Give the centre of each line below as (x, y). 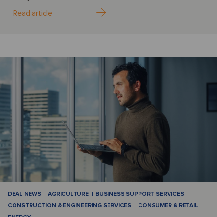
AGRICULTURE (68, 194)
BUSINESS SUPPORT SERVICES (140, 194)
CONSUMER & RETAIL (168, 205)
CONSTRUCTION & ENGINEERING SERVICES (70, 205)
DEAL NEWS (24, 194)
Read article (33, 13)
